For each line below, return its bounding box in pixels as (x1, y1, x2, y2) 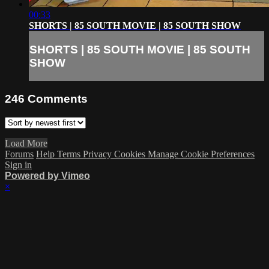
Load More (5, 138, 47, 148)
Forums (5, 148, 34, 159)
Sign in (5, 159, 32, 170)
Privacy (83, 148, 114, 159)
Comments (28, 92, 88, 106)
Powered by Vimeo (5, 170, 90, 181)
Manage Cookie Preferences (148, 148, 255, 159)
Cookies (114, 148, 148, 159)
